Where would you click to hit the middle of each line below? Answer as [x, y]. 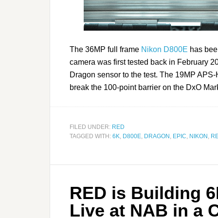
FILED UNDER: [91, 127]
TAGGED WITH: [91, 136]
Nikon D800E [164, 50]
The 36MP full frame [105, 50]
